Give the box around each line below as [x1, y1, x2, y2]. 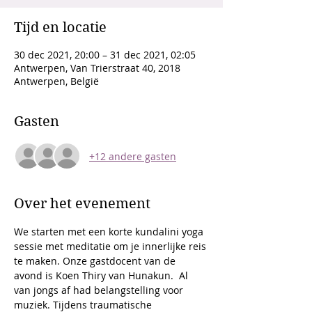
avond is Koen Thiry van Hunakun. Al [14, 269, 191, 282]
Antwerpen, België [14, 75, 99, 88]
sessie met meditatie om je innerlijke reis [14, 240, 209, 253]
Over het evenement [14, 196, 150, 212]
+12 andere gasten [89, 149, 176, 163]
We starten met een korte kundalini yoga [14, 225, 206, 238]
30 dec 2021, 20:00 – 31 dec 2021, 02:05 [14, 48, 196, 61]
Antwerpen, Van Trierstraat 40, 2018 [14, 61, 180, 75]
